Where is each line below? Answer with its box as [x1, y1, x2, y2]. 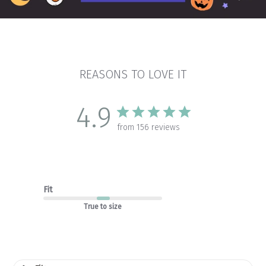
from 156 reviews [118, 122, 180, 133]
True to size [83, 202, 122, 211]
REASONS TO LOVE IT [80, 67, 186, 82]
